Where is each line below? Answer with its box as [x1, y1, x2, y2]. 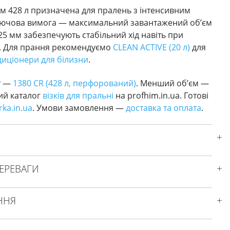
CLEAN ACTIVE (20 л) [113, 41, 190, 53]
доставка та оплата [126, 102, 201, 114]
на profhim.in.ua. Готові [113, 90, 208, 102]
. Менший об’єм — [136, 78, 209, 89]
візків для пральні [43, 90, 113, 102]
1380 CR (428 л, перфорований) [13, 78, 136, 89]
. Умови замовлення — [32, 102, 126, 114]
